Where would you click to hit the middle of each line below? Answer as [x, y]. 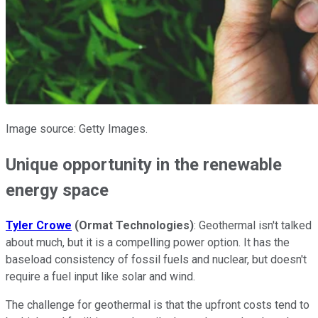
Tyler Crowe [39, 225]
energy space [57, 190]
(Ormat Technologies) [133, 225]
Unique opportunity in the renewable [144, 164]
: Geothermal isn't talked [253, 225]
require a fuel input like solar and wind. [100, 276]
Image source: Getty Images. [77, 128]
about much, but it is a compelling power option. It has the [148, 242]
